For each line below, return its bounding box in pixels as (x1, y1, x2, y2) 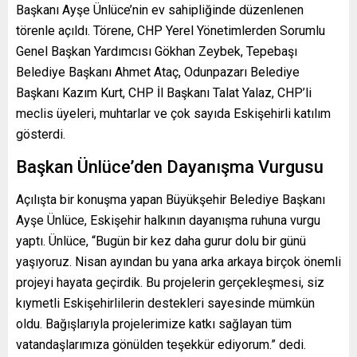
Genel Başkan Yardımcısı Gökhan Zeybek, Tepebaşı (16, 44, 297, 59)
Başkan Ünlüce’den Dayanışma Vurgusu (16, 157, 324, 177)
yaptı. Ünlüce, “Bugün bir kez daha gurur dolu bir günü (16, 233, 306, 249)
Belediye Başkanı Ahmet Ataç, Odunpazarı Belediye (16, 65, 300, 80)
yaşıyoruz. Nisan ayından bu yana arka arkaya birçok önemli (16, 254, 341, 269)
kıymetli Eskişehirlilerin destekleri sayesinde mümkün (16, 296, 315, 311)
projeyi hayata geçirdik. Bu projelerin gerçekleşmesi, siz (16, 275, 324, 290)
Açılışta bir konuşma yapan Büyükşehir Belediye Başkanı (16, 192, 325, 207)
